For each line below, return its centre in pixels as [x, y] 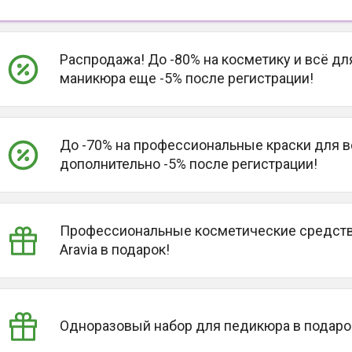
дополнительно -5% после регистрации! [188, 164]
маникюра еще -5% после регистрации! [186, 78]
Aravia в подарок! [114, 249]
